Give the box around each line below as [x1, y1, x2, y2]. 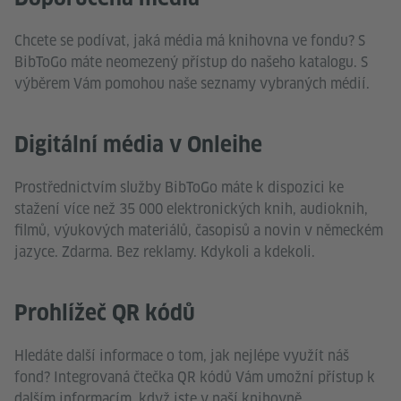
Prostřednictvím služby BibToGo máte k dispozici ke [14, 178, 344, 198]
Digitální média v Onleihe [14, 132, 262, 158]
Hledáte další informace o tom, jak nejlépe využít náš [14, 346, 349, 366]
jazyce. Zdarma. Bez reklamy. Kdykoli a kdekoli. [14, 243, 315, 262]
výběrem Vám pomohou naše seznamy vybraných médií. [14, 74, 370, 94]
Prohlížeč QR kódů [14, 300, 195, 327]
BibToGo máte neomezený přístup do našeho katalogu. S [14, 53, 368, 73]
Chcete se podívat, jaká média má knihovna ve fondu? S [14, 31, 365, 51]
